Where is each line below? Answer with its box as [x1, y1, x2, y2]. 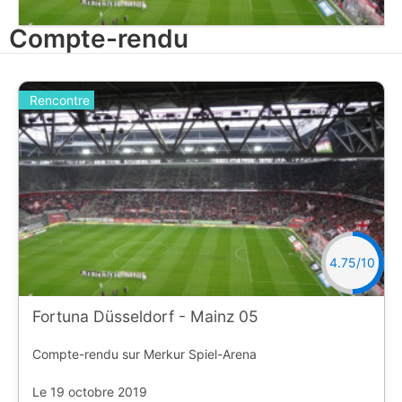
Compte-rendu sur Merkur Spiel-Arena [31, 345, 257, 362]
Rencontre [29, 92, 90, 109]
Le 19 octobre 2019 [31, 383, 147, 399]
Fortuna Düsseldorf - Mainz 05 [31, 306, 258, 326]
